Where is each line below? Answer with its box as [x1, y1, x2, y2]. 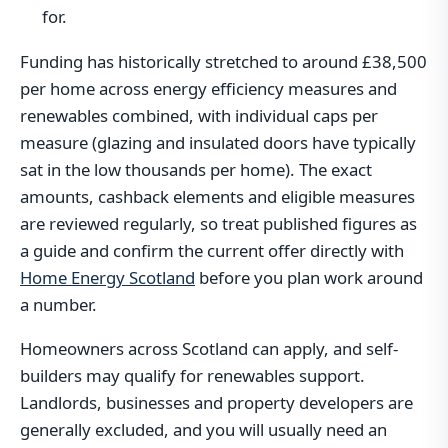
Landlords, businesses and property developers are [20, 391, 413, 415]
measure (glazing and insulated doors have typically [20, 131, 416, 155]
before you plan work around [195, 266, 423, 290]
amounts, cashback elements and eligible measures [20, 185, 415, 209]
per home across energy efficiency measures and [20, 77, 397, 101]
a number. [20, 293, 97, 317]
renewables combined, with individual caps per [20, 104, 378, 128]
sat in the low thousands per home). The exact [20, 158, 372, 182]
